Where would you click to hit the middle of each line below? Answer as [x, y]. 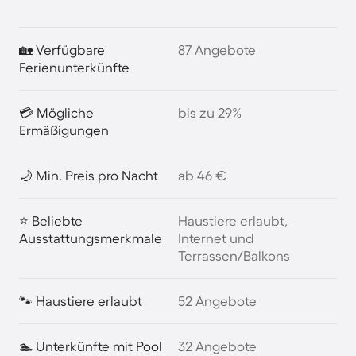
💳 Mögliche [56, 112]
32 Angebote [217, 346]
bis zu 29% [210, 112]
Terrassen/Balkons [234, 255]
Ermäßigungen [64, 130]
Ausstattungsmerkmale [91, 238]
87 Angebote [217, 49]
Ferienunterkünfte [74, 67]
